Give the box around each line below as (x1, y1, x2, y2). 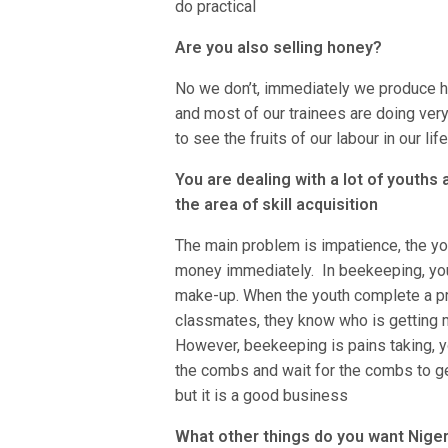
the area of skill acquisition (175, 194, 379, 214)
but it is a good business (175, 385, 349, 405)
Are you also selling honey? (175, 37, 383, 57)
